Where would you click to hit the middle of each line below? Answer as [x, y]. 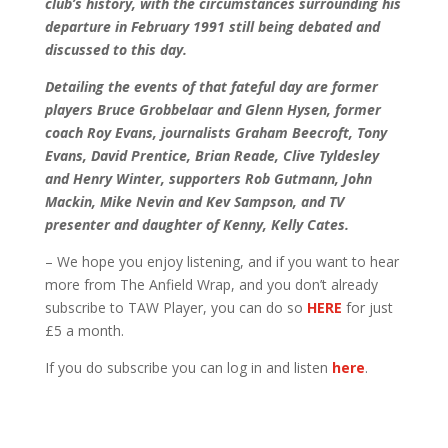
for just [367, 308]
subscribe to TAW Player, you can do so [175, 308]
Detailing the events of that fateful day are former [211, 87]
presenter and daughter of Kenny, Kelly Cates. [196, 225]
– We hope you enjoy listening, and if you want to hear [221, 262]
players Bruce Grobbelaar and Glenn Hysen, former [212, 110]
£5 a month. [84, 331]
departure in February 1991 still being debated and [212, 27]
